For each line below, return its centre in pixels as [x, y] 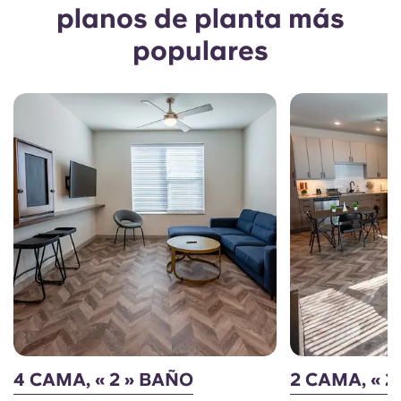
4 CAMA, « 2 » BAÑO [103, 380]
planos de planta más [200, 18]
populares [200, 50]
